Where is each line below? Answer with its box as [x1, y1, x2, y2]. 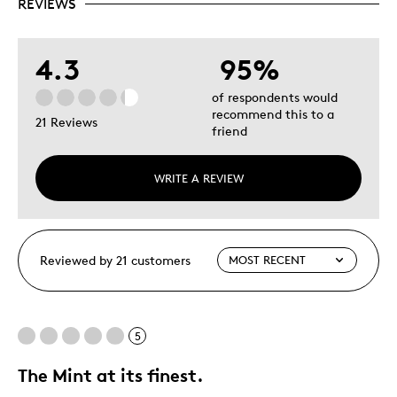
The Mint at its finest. [18, 363, 204, 386]
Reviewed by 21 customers [40, 252, 191, 268]
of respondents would [212, 89, 338, 105]
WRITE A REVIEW [153, 170, 244, 185]
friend [212, 122, 247, 138]
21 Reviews [35, 114, 97, 130]
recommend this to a [212, 105, 334, 121]
